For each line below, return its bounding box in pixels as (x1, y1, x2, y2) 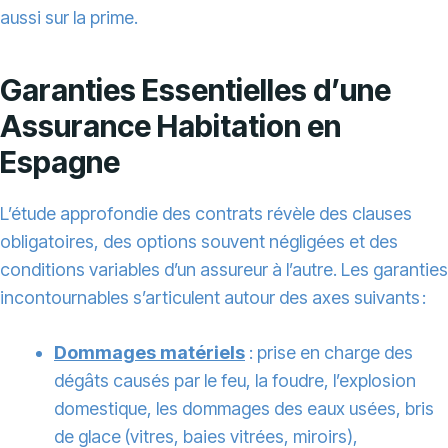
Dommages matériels (54, 342, 245, 364)
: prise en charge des (245, 342, 413, 364)
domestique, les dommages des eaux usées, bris (54, 398, 434, 420)
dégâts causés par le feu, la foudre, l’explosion (54, 370, 416, 392)
